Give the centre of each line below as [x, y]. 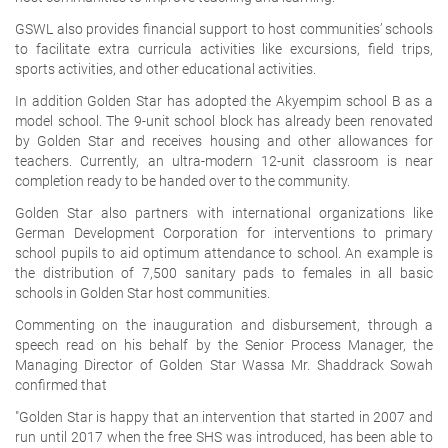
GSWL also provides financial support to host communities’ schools [224, 28]
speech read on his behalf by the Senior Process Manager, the [224, 344]
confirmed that [61, 384]
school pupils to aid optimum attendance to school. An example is [224, 252]
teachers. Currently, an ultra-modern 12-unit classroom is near [224, 160]
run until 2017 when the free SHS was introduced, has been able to [224, 436]
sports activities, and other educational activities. [165, 68]
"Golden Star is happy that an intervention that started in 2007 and [224, 416]
